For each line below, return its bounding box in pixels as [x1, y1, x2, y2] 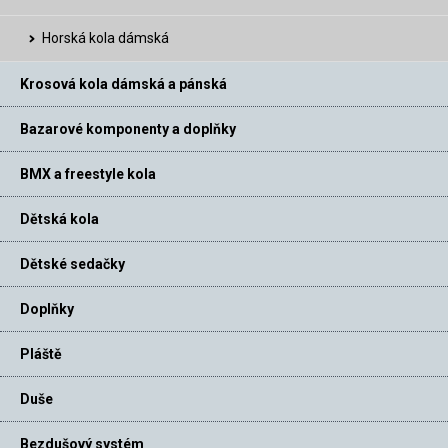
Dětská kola [20, 211, 99, 228]
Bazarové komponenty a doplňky [20, 121, 236, 138]
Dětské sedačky [20, 256, 125, 273]
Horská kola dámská [42, 30, 169, 47]
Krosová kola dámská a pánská [20, 76, 227, 93]
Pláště [20, 346, 62, 363]
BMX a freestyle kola [20, 166, 156, 183]
